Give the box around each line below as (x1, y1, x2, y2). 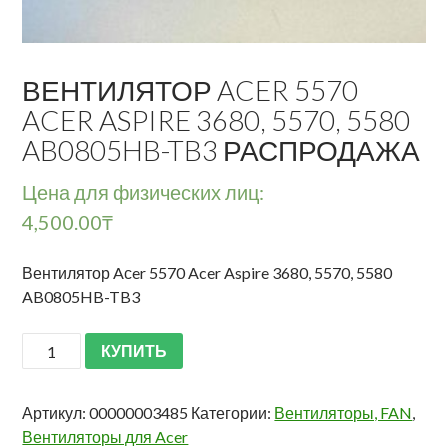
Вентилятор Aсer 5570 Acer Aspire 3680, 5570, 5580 (22, 263, 393, 283)
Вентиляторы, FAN (274, 403, 413, 423)
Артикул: (22, 403, 90, 423)
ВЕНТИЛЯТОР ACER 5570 (22, 73, 359, 108)
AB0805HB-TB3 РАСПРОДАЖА (22, 133, 421, 168)
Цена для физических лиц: (22, 180, 265, 205)
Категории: (191, 403, 275, 423)
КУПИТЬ (100, 340, 167, 360)
